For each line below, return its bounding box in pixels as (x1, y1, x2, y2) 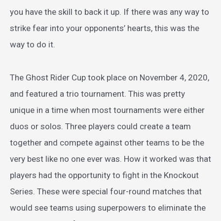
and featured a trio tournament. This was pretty (10, 89, 185, 99)
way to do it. (10, 39, 55, 50)
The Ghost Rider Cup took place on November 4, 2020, (10, 73, 209, 83)
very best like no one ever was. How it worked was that (10, 154, 211, 164)
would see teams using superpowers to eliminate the (10, 203, 206, 213)
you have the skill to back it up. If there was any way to (10, 7, 209, 17)
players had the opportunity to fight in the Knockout (10, 170, 199, 181)
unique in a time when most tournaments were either (10, 105, 205, 115)
